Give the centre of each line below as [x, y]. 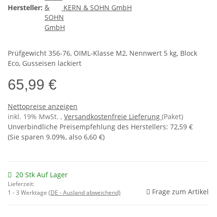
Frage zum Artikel [180, 191]
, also [75, 137]
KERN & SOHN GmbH [98, 7]
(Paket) [172, 116]
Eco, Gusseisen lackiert [45, 63]
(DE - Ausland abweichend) [85, 192]
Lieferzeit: [21, 184]
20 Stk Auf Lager [42, 174]
